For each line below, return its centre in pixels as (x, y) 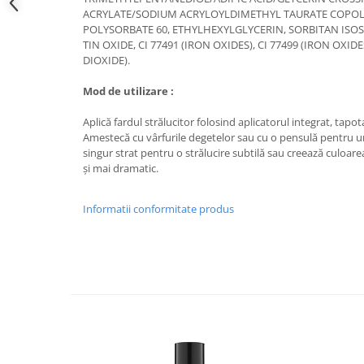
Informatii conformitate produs (158, 209)
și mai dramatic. (121, 168)
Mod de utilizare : (128, 91)
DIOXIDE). (106, 60)
